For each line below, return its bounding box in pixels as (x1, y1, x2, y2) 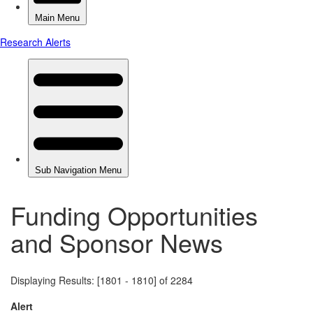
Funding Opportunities (10, 196, 258, 233)
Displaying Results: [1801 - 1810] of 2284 (10, 272, 193, 287)
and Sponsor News (10, 224, 223, 260)
